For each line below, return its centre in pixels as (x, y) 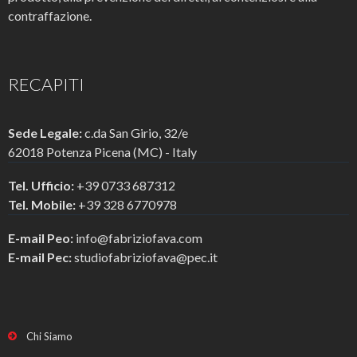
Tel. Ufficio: (41, 185)
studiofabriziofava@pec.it (146, 257)
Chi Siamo (49, 336)
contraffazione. (50, 15)
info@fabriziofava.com (139, 237)
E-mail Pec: (41, 257)
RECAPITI (46, 84)
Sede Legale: (45, 132)
